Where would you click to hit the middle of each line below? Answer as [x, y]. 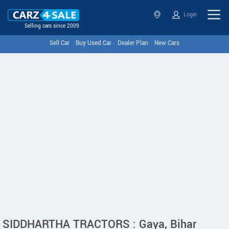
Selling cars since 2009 [52, 26]
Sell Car [60, 43]
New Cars [167, 43]
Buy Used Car [94, 43]
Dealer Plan [133, 43]
